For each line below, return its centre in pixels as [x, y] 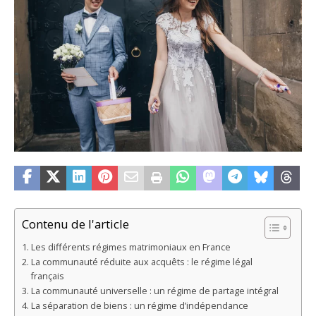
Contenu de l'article [75, 224]
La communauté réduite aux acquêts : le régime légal [141, 262]
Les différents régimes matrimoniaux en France [130, 247]
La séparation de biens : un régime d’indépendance [139, 305]
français [47, 276]
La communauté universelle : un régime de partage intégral [154, 291]
